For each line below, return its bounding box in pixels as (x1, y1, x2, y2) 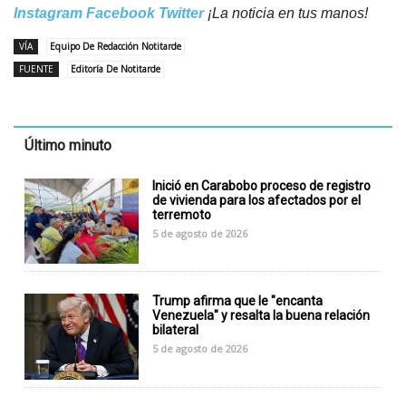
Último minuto (24, 136, 111, 154)
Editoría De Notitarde (71, 62, 160, 75)
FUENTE (19, 62, 53, 75)
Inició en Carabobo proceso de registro (152, 178, 372, 193)
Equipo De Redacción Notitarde (50, 39, 181, 53)
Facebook (86, 5, 155, 21)
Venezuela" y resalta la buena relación (152, 308, 371, 324)
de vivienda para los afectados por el (152, 192, 362, 208)
